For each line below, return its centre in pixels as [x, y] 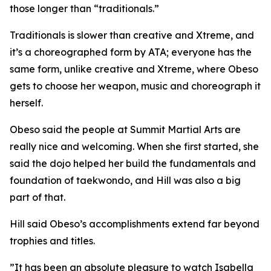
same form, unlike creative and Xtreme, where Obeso [134, 69]
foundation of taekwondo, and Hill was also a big [125, 180]
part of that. [38, 197]
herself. [26, 103]
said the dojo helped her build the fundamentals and [133, 163]
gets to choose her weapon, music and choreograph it [135, 86]
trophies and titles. [52, 241]
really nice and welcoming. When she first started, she [134, 146]
